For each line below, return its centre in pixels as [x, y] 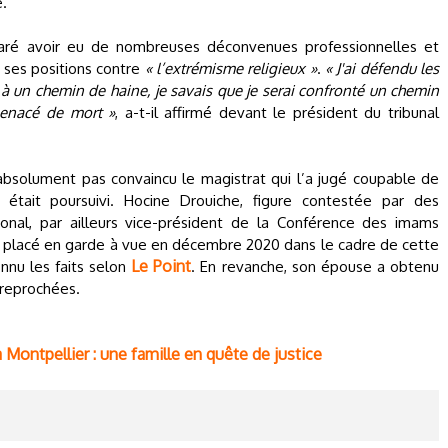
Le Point [161, 266]
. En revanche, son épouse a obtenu [315, 266]
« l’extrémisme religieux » [230, 68]
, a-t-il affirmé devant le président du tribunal [277, 112]
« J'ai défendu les [382, 68]
